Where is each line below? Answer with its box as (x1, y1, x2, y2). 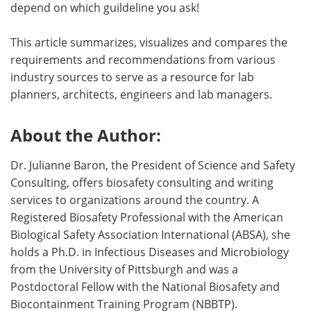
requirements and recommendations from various (10, 52, 276, 67)
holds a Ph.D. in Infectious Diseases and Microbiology (10, 244, 289, 260)
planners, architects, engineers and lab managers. (10, 87, 272, 102)
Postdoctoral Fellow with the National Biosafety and (10, 279, 280, 294)
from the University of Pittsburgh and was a (10, 262, 238, 277)
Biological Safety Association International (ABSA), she (10, 227, 290, 242)
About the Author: (10, 124, 161, 146)
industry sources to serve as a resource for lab (10, 69, 254, 85)
